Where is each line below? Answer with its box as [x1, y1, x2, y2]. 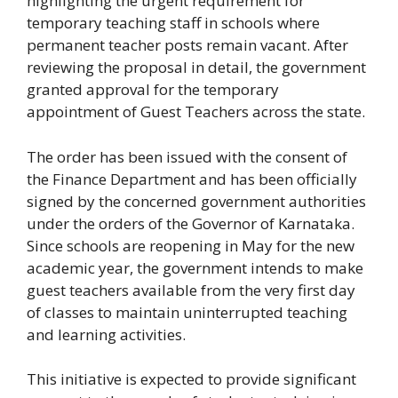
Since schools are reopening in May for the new [27, 235, 354, 256]
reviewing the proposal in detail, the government [27, 57, 366, 78]
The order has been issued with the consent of [27, 146, 347, 167]
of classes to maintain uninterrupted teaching [27, 301, 347, 322]
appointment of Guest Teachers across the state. [27, 101, 365, 123]
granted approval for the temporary [27, 79, 279, 100]
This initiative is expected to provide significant [27, 369, 356, 390]
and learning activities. [27, 323, 186, 345]
